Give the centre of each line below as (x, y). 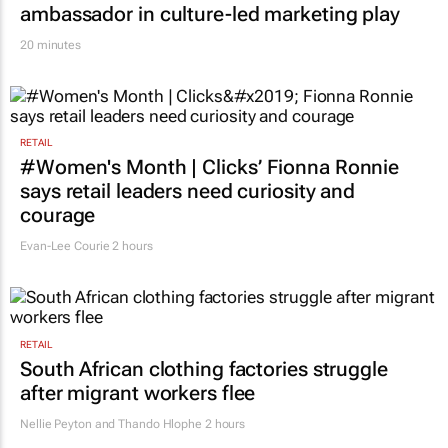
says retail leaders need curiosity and (188, 191)
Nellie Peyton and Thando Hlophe (111, 423)
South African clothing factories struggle (204, 368)
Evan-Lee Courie (65, 246)
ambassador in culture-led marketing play (210, 14)
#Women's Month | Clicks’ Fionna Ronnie (210, 167)
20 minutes (50, 45)
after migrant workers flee (138, 392)
